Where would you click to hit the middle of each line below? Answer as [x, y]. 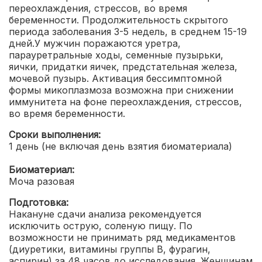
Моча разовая [42, 181]
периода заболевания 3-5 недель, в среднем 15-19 [128, 31]
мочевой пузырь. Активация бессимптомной [115, 78]
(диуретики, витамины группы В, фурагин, [110, 249]
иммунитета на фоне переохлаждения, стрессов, [125, 101]
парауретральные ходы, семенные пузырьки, [116, 55]
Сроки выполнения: [55, 134]
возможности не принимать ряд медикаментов [122, 237]
